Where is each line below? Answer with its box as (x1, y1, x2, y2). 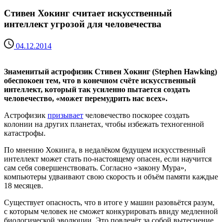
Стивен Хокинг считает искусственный (4, 7, 172, 18)
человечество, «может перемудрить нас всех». (4, 94, 167, 103)
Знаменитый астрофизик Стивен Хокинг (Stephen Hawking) (4, 67, 217, 76)
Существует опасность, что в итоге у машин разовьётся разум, (4, 198, 215, 207)
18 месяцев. (4, 181, 43, 190)
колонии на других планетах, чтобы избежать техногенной (4, 120, 204, 129)
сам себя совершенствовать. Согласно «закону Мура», (4, 164, 186, 172)
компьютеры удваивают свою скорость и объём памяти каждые (4, 172, 218, 181)
